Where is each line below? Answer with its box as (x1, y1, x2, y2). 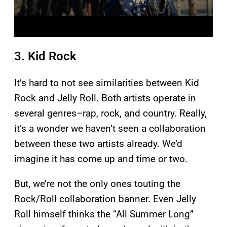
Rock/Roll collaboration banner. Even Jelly (14, 193, 196, 205)
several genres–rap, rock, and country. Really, (14, 107, 207, 120)
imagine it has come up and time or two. (14, 153, 187, 165)
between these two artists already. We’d (14, 138, 182, 150)
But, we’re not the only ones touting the (14, 178, 180, 190)
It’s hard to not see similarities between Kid (14, 77, 199, 89)
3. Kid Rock (14, 49, 77, 64)
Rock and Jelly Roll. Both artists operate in (14, 92, 196, 104)
